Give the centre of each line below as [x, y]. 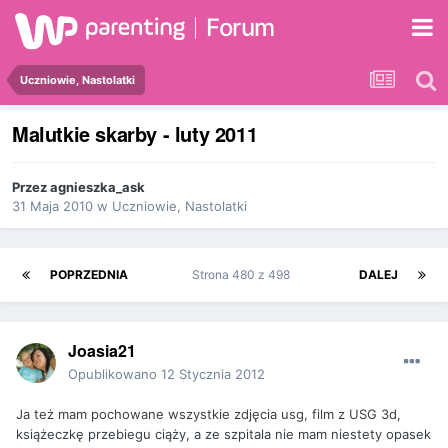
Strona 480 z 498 [243, 275]
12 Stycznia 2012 [213, 374]
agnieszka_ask [97, 187]
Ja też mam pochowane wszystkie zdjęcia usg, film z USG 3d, [208, 414]
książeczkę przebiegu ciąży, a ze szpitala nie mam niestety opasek [223, 434]
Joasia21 [102, 351]
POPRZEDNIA [89, 275]
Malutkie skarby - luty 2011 [135, 134]
